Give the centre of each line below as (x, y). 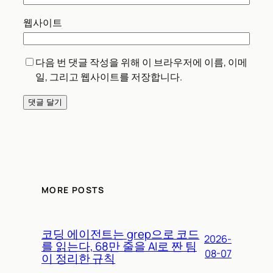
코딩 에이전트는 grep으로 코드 (121, 234)
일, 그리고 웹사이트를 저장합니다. (109, 76)
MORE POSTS (73, 190)
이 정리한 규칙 (79, 259)
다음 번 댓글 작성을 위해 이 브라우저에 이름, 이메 (141, 62)
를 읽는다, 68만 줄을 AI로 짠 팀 (119, 246)
